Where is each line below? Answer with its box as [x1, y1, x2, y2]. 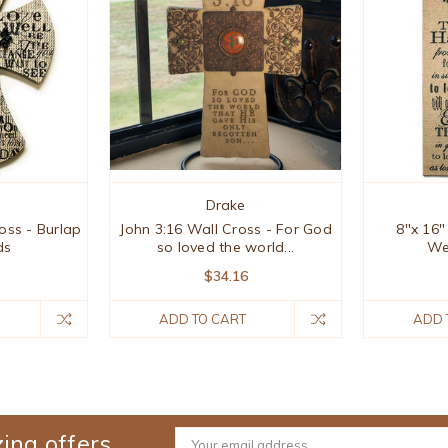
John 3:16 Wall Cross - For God [119, 219, 332, 238]
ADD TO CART [158, 310, 246, 327]
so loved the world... [156, 237, 295, 256]
